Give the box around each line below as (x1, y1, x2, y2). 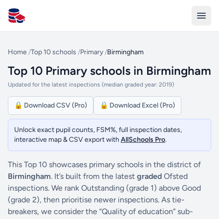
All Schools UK (7, 16, 59, 25)
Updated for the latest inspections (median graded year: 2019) (8, 81, 174, 88)
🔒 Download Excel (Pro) (100, 101, 175, 109)
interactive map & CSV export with (14, 135, 121, 144)
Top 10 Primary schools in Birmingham (8, 64, 211, 78)
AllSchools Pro (121, 135, 165, 144)
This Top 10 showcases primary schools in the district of (8, 160, 201, 169)
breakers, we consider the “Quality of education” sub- (8, 207, 193, 216)
